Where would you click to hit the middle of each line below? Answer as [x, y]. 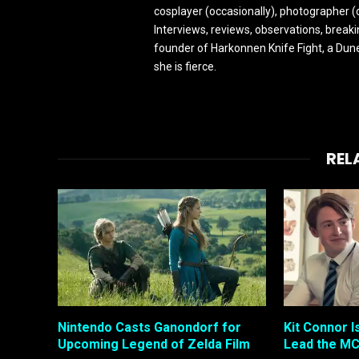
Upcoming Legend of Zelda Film [154, 345]
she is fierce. [185, 66]
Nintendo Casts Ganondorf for [149, 328]
